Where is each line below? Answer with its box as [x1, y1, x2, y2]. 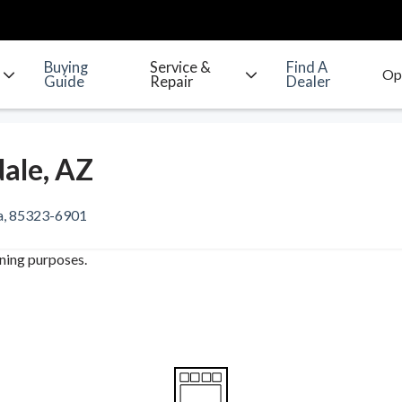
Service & [149, 58, 211, 76]
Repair [149, 73, 193, 91]
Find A [286, 58, 328, 76]
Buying [43, 58, 88, 76]
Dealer [286, 73, 331, 91]
